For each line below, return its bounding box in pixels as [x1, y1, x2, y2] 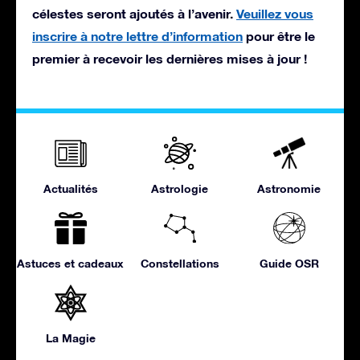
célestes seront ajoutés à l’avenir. [32, 5, 236, 21]
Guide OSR [259, 256, 319, 270]
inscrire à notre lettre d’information [32, 27, 243, 43]
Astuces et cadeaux [17, 256, 125, 270]
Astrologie [151, 181, 209, 195]
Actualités [43, 181, 98, 195]
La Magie [45, 330, 96, 345]
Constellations [140, 256, 219, 270]
